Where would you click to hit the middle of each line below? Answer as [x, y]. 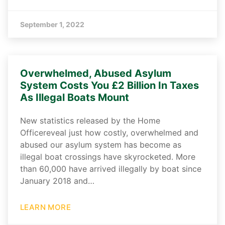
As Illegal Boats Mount [75, 98]
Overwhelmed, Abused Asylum [96, 74]
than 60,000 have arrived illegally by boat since [111, 169]
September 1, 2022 [52, 25]
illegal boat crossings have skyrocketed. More [108, 157]
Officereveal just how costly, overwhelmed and [109, 133]
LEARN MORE [45, 207]
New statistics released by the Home [90, 121]
